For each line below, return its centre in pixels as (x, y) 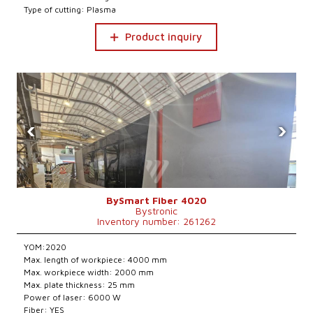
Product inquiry (164, 37)
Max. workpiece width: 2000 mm (89, 272)
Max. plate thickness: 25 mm (80, 285)
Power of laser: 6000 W (73, 297)
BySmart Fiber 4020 (156, 200)
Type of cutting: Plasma (70, 9)
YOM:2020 (45, 247)
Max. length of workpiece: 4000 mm (96, 260)
